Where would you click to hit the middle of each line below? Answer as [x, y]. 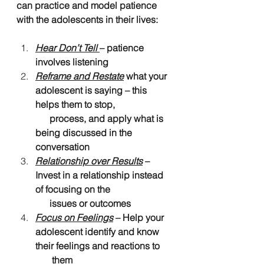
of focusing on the [74, 189]
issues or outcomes [90, 203]
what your [146, 76]
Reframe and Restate [80, 76]
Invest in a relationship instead [100, 175]
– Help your [140, 217]
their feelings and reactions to [99, 245]
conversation [62, 146]
